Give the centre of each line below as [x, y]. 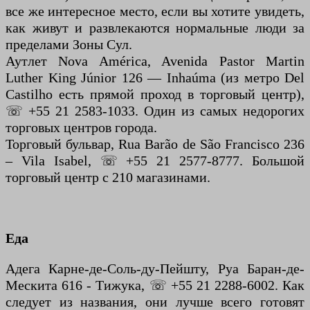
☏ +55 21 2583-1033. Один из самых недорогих [155, 111]
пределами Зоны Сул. [69, 45]
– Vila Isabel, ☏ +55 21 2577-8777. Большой [155, 161]
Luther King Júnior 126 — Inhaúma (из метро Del [155, 78]
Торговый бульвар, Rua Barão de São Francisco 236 [155, 144]
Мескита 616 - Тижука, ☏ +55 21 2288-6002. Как [155, 285]
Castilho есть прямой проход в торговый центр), [155, 94]
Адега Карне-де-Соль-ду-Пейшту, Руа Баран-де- [155, 269]
